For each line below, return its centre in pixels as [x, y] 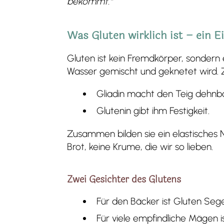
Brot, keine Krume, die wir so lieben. [140, 146]
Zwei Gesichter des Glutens [124, 179]
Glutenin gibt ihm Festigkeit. [153, 111]
